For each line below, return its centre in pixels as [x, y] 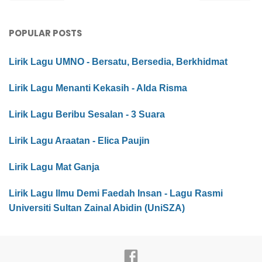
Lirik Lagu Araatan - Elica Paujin [79, 141]
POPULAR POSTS [45, 33]
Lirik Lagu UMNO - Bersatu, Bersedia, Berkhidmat [118, 62]
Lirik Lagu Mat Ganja [54, 167]
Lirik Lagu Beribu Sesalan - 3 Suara [87, 115]
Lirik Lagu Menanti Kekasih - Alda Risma [98, 88]
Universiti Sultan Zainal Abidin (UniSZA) [97, 208]
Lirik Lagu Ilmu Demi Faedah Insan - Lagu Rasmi [116, 194]
